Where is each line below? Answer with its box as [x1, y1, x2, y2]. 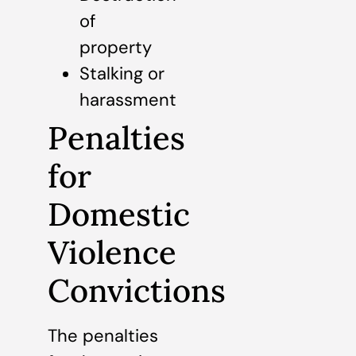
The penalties [48, 323, 158, 347]
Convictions [48, 269, 226, 311]
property [79, 35, 152, 59]
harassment [79, 87, 176, 111]
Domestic [48, 193, 190, 234]
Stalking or [79, 61, 164, 85]
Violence [48, 231, 176, 273]
